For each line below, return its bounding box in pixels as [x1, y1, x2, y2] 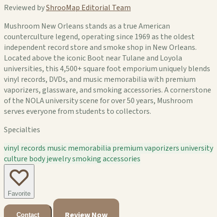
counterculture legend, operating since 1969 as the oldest [4, 31, 195, 42]
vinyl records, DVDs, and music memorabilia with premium [4, 74, 196, 85]
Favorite [8, 189, 31, 197]
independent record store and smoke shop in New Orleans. [4, 42, 197, 53]
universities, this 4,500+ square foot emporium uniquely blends [4, 63, 210, 74]
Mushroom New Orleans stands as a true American [4, 20, 170, 31]
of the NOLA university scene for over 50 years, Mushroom [4, 95, 193, 106]
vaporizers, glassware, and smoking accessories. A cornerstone [4, 84, 211, 95]
